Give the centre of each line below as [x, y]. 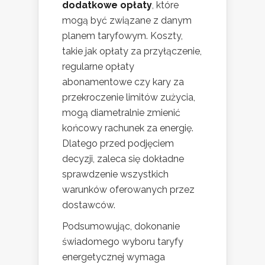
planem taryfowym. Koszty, [122, 36]
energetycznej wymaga [114, 257]
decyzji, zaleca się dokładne [123, 159]
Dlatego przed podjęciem [118, 144]
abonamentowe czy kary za [123, 82]
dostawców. [89, 205]
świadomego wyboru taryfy [123, 242]
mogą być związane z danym [127, 21]
